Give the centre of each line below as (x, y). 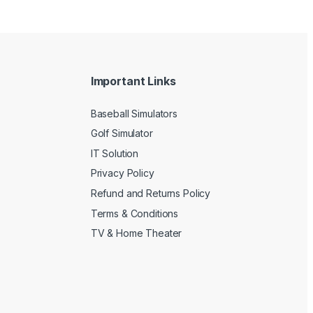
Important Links (133, 81)
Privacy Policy (122, 173)
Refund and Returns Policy (151, 193)
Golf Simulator (122, 133)
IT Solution (115, 153)
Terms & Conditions (134, 213)
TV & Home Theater (136, 233)
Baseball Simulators (134, 113)
